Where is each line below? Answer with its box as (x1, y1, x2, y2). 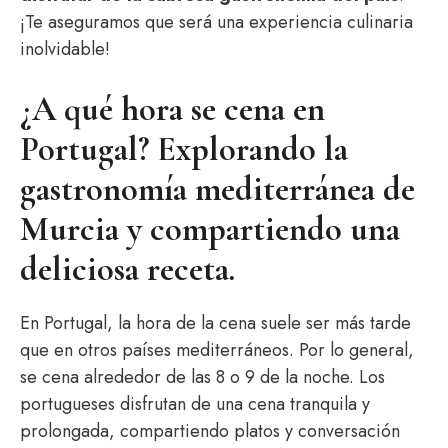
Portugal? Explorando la (20, 129, 348, 170)
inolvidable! (20, 36, 110, 62)
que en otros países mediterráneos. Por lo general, (20, 337, 414, 363)
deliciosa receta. (20, 249, 235, 290)
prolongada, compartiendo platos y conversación (20, 418, 400, 444)
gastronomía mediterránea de (20, 169, 415, 210)
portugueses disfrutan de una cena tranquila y (20, 391, 370, 417)
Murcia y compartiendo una (20, 209, 400, 250)
